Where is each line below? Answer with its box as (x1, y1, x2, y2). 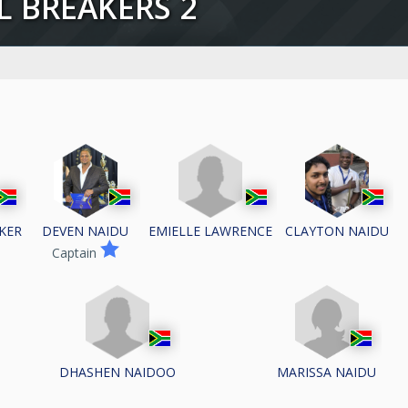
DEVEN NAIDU (42, 222, 129, 240)
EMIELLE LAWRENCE (148, 221, 272, 240)
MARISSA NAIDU (277, 363, 377, 382)
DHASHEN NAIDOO (59, 362, 177, 381)
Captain (51, 244, 100, 262)
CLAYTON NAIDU (285, 222, 390, 240)
